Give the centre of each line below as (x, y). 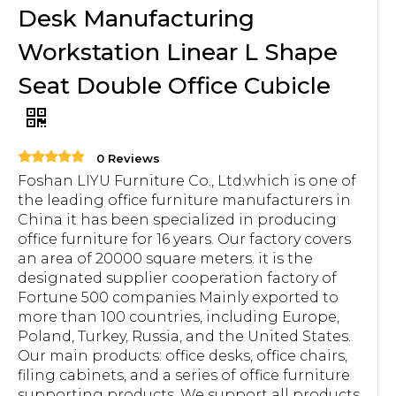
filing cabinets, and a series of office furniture (184, 375)
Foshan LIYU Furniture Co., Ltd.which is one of (187, 181)
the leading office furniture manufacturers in (184, 200)
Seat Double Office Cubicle (174, 86)
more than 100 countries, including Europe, (179, 317)
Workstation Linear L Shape (178, 52)
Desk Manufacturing (136, 19)
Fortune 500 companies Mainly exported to (178, 297)
